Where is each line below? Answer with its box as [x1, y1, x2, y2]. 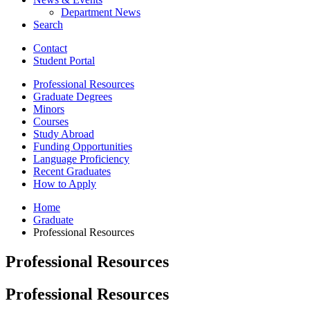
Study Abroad [33, 127, 94, 140]
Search [33, 18, 63, 30]
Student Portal [33, 54, 95, 66]
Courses [33, 115, 69, 127]
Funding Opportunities [33, 140, 132, 152]
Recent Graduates [33, 165, 111, 177]
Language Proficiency [33, 152, 129, 165]
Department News [61, 6, 140, 18]
